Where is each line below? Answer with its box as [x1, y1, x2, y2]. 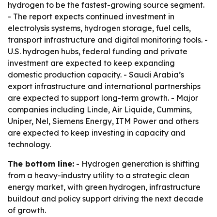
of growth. [8, 205, 46, 215]
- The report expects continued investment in [8, 12, 174, 21]
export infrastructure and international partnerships [8, 81, 201, 91]
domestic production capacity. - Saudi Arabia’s [8, 70, 184, 79]
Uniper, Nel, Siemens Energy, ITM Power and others [8, 116, 199, 126]
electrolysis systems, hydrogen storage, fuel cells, [8, 23, 191, 33]
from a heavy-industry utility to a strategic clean [8, 170, 189, 180]
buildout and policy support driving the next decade [8, 194, 203, 203]
